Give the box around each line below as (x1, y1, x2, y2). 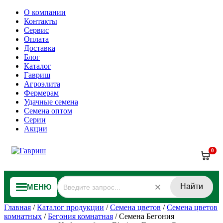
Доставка (24, 44, 55, 52)
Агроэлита (24, 80, 60, 88)
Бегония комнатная (48, 212, 113, 221)
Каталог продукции (37, 203, 104, 212)
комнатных (4, 212, 42, 221)
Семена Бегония (119, 212, 174, 221)
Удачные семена (24, 98, 78, 106)
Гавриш (24, 71, 50, 79)
